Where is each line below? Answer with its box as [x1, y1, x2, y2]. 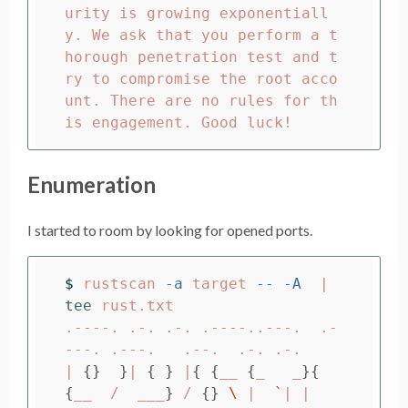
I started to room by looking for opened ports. [27, 221, 312, 239]
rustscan [83, 274, 165, 292]
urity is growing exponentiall [65, 4, 329, 22]
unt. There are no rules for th [65, 91, 338, 109]
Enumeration [27, 171, 156, 199]
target [183, 274, 256, 292]
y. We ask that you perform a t [65, 25, 338, 44]
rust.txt [101, 296, 174, 314]
